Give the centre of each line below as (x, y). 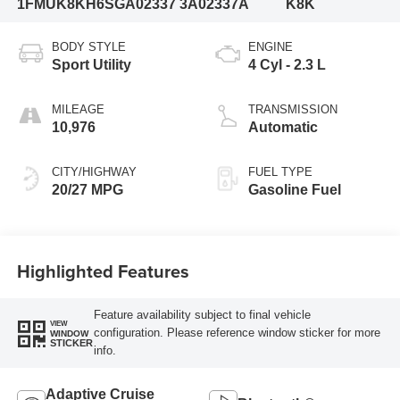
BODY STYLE (88, 46)
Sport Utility (91, 64)
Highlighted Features (103, 271)
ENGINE (271, 46)
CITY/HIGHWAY (94, 171)
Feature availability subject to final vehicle (202, 315)
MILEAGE (78, 109)
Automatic (283, 127)
